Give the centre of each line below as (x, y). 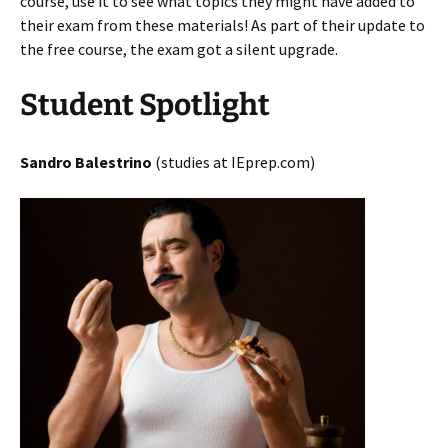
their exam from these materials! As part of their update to (222, 24)
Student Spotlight (145, 104)
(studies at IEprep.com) (233, 161)
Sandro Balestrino (86, 161)
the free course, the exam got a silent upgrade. (179, 48)
